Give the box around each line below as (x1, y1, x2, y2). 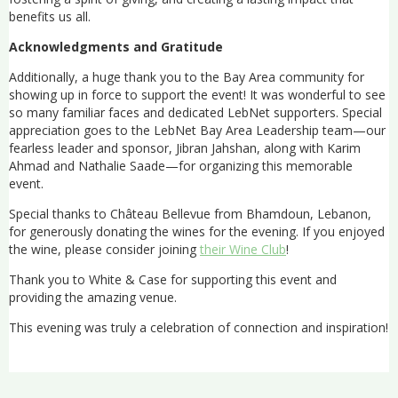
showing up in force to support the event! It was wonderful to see (9, 85, 386, 103)
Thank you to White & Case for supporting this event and (9, 270, 337, 288)
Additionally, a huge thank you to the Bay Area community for (9, 68, 364, 85)
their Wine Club (200, 240, 286, 258)
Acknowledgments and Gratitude (9, 37, 223, 55)
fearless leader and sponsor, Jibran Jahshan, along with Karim (9, 139, 361, 156)
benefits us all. (9, 7, 91, 25)
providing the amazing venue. (9, 288, 177, 306)
